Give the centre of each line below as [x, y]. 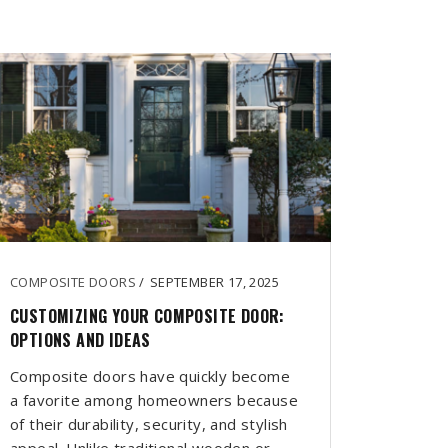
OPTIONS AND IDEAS [80, 340]
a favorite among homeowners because [154, 400]
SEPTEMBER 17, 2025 [214, 282]
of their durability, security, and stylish [149, 424]
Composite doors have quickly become [150, 376]
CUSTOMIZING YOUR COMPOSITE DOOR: [147, 316]
